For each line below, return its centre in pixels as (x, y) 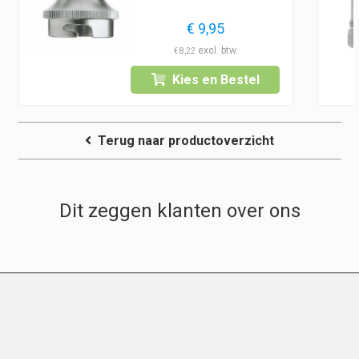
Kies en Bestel (216, 79)
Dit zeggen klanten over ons (179, 210)
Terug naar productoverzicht (186, 141)
